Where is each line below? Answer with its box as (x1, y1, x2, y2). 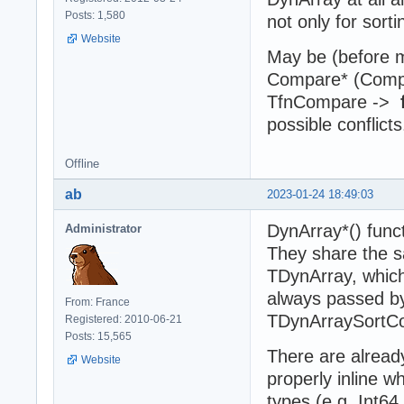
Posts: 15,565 (65, 330, 132, 344)
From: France (65, 296, 130, 309)
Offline (65, 157, 99, 171)
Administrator (65, 222, 142, 236)
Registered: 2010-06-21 (65, 313, 182, 326)
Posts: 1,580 (65, 9, 125, 23)
